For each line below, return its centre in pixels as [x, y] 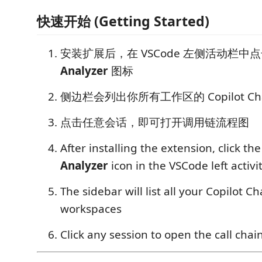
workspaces [91, 209]
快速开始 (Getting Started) [123, 21]
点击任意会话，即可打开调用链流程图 [155, 122]
